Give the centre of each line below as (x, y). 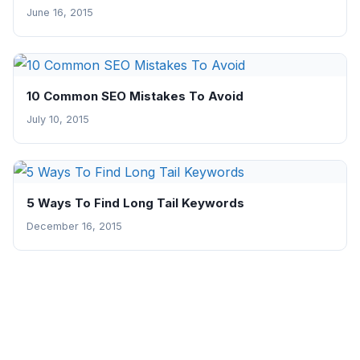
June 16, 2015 (60, 13)
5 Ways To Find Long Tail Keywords (135, 203)
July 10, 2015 (58, 120)
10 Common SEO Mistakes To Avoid (135, 96)
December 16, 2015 (74, 227)
